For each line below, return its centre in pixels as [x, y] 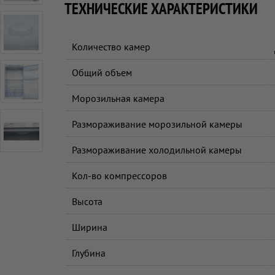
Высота [87, 201]
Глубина [89, 253]
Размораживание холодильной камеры [157, 150]
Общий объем [102, 72]
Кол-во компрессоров [119, 176]
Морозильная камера [118, 98]
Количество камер [111, 47]
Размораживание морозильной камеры [157, 124]
